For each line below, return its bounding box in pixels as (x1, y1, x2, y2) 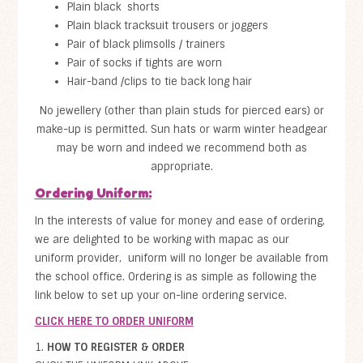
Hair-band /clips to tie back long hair (66, 75, 252, 89)
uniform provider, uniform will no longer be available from (34, 250, 328, 265)
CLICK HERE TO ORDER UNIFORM (34, 314, 194, 328)
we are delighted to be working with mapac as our (34, 232, 289, 246)
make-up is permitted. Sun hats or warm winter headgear (36, 122, 327, 136)
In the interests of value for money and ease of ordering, (34, 213, 325, 228)
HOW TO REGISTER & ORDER (46, 340, 185, 354)
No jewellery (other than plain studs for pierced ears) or (39, 103, 324, 117)
